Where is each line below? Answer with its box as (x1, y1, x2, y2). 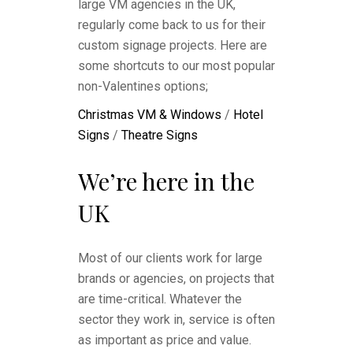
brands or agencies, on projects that (78, 271, 274, 286)
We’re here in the (78, 165, 255, 197)
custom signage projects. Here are (78, 38, 267, 53)
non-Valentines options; (78, 79, 208, 94)
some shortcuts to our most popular (78, 58, 275, 73)
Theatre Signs (121, 128, 198, 143)
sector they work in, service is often (78, 312, 275, 327)
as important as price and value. (78, 333, 251, 347)
